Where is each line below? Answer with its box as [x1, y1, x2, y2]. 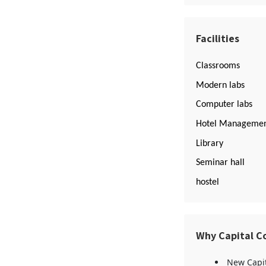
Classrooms [195, 61, 240, 71]
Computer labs [195, 100, 252, 110]
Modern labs [195, 80, 245, 90]
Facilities [195, 31, 239, 45]
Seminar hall [195, 158, 245, 168]
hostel [195, 177, 219, 187]
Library [195, 138, 223, 148]
